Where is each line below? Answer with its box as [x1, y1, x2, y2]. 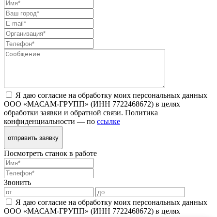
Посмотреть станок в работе [4, 149, 97, 157]
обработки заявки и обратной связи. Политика [4, 108, 158, 117]
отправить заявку [8, 134, 59, 141]
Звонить [4, 178, 31, 186]
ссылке [97, 117, 120, 126]
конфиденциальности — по [4, 117, 97, 126]
